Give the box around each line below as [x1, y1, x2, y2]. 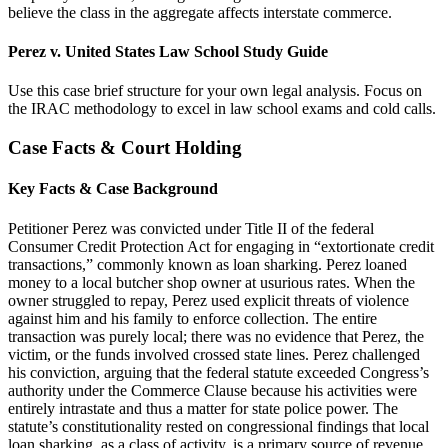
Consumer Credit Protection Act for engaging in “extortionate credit [8, 237, 434, 255]
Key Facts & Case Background [8, 180, 218, 198]
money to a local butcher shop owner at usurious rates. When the [8, 273, 415, 291]
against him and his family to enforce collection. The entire [8, 309, 377, 327]
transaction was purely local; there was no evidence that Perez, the [8, 327, 424, 345]
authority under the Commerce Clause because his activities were [8, 381, 417, 399]
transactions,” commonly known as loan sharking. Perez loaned [8, 255, 407, 273]
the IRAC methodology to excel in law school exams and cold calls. [8, 100, 436, 118]
